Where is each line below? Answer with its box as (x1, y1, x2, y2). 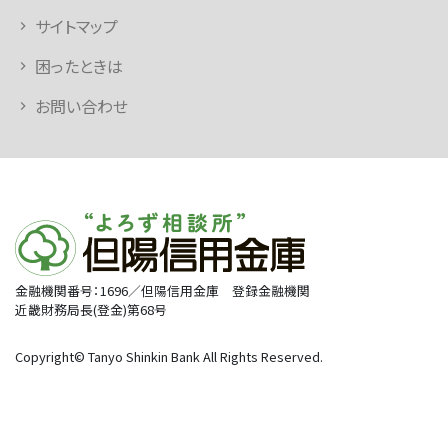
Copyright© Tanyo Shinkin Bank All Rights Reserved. (15, 347, 323, 367)
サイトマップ (35, 13, 118, 38)
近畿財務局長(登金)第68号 (15, 300, 167, 320)
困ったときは (35, 53, 123, 78)
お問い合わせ (35, 93, 128, 118)
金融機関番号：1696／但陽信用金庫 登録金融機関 (15, 281, 310, 301)
